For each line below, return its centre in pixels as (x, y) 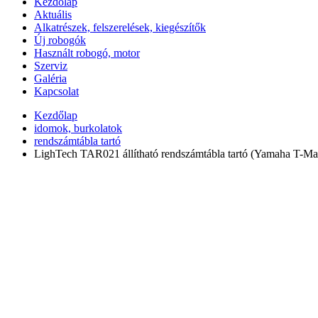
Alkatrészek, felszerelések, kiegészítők (120, 27)
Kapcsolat (56, 91)
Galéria (50, 78)
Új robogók (60, 40)
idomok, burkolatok (78, 128)
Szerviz (51, 65)
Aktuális (53, 14)
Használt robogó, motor (87, 53)
